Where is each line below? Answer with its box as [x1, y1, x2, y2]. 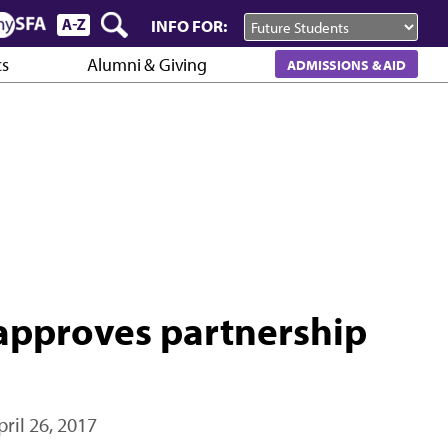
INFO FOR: [151, 15, 228, 36]
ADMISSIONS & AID [287, 55, 406, 73]
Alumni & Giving [87, 53, 207, 77]
